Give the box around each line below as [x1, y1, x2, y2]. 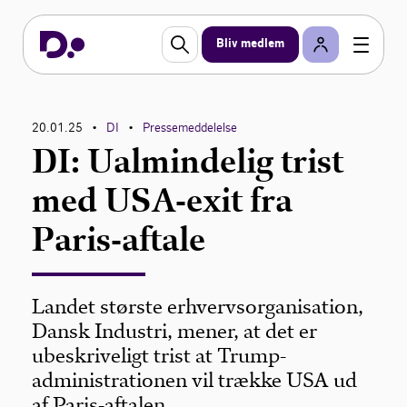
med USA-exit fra [32, 180, 293, 221]
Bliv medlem [216, 36, 284, 52]
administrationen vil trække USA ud [32, 368, 358, 392]
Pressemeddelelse [143, 120, 238, 135]
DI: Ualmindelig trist [32, 141, 344, 182]
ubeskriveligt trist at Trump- [32, 343, 287, 368]
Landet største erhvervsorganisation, [32, 294, 364, 319]
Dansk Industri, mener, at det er [32, 319, 318, 343]
